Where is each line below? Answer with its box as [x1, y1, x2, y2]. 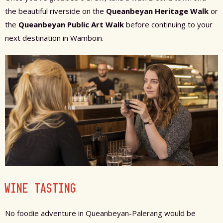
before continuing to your [124, 19, 213, 30]
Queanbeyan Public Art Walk [18, 19, 124, 30]
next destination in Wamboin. [5, 33, 104, 43]
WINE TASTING [5, 181, 77, 196]
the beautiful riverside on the [5, 6, 106, 16]
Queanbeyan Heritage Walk [106, 6, 209, 16]
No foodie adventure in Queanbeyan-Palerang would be [5, 208, 196, 219]
